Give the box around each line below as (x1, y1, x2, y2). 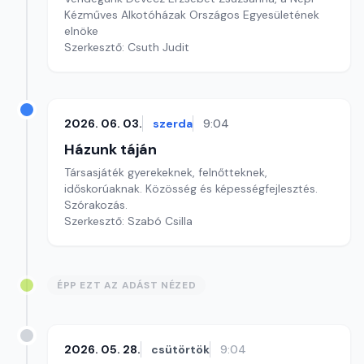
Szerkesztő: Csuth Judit (64, 40, 189, 54)
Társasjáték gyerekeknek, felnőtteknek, (64, 165, 267, 180)
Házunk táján (64, 140, 157, 159)
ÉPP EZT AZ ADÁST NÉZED (57, 279, 197, 292)
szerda (153, 116, 193, 131)
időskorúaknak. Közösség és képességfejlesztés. (64, 181, 318, 196)
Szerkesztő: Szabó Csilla (64, 214, 193, 228)
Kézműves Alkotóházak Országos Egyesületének (64, 7, 319, 22)
